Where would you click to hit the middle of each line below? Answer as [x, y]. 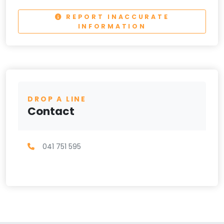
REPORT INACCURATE [116, 16]
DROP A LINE [57, 99]
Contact [51, 111]
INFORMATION [112, 26]
